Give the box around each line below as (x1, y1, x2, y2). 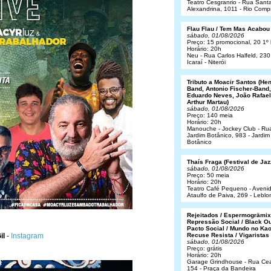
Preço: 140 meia (187, 112, 233, 119)
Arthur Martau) (187, 99, 229, 105)
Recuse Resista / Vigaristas (187, 232, 269, 238)
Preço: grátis (187, 245, 222, 252)
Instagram (11, 232, 44, 240)
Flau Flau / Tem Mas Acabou (187, 25, 270, 32)
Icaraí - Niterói (187, 59, 226, 65)
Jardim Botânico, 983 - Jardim (187, 132, 270, 139)
